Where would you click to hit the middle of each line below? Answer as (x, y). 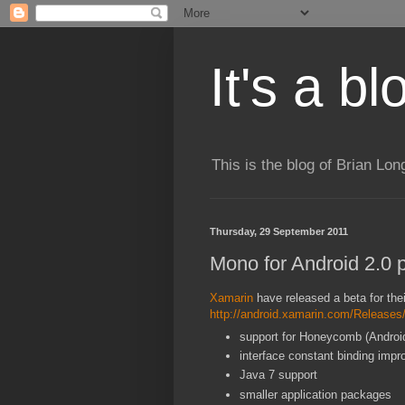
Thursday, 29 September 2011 (279, 232)
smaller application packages (316, 394)
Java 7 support (278, 375)
